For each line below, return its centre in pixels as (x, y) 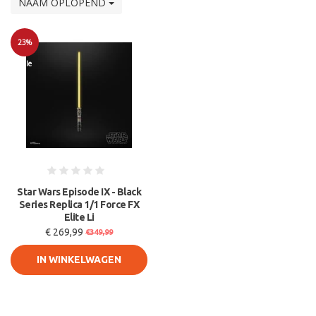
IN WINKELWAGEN (79, 260)
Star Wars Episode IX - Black (79, 192)
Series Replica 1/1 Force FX (79, 205)
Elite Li (79, 217)
